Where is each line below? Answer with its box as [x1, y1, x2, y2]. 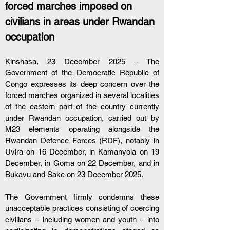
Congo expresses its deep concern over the [5, 80, 159, 88]
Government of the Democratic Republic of [5, 68, 159, 77]
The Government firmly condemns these [5, 193, 159, 201]
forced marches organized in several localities [5, 91, 159, 100]
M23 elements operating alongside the [5, 125, 159, 133]
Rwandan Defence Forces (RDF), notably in [5, 136, 159, 145]
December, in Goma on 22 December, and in [5, 159, 159, 167]
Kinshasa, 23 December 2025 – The [5, 57, 159, 66]
